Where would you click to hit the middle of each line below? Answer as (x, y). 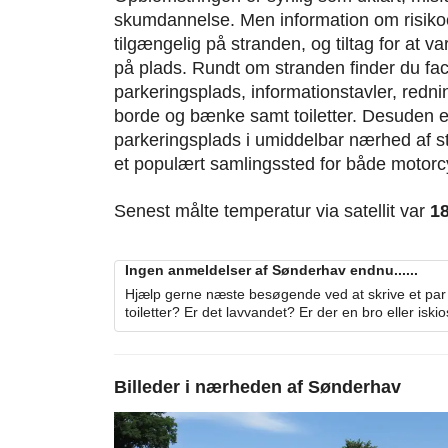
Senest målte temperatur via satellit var (272, 211)
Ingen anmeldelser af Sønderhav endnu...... (271, 270)
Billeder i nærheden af (211, 387)
